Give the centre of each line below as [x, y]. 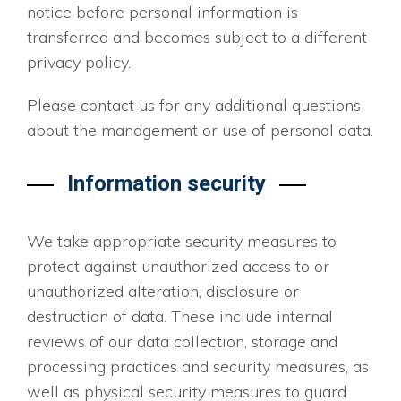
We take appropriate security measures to [182, 242]
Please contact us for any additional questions [194, 106]
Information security [166, 184]
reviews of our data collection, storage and [182, 342]
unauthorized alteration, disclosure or [163, 292]
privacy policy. [79, 63]
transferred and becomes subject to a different [197, 38]
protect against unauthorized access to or [178, 267]
